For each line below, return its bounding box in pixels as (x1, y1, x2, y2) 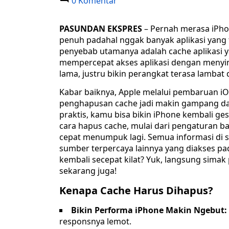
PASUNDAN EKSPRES (59, 23, 142, 35)
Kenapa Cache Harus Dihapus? (59, 184, 213, 198)
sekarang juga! (59, 165, 117, 177)
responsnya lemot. (59, 216, 131, 227)
